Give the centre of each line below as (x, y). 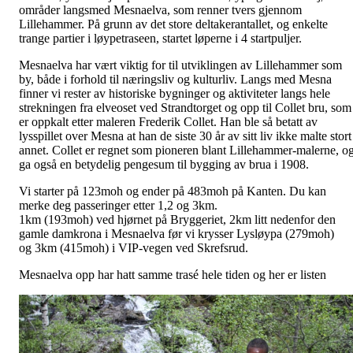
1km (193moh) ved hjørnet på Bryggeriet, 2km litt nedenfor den (177, 220)
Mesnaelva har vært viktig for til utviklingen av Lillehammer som (180, 65)
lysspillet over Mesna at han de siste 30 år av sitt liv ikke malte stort (185, 136)
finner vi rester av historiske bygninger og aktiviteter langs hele (175, 94)
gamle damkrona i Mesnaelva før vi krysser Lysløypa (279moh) (176, 234)
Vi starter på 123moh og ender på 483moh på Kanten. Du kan (173, 191)
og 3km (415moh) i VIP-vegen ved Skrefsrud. (134, 248)
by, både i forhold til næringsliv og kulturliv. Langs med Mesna (175, 80)
